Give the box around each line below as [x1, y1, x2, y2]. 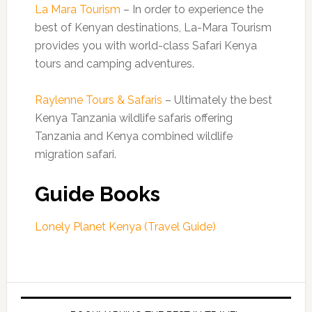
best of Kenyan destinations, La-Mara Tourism [34, 21, 272, 34]
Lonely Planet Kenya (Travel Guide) [34, 220, 216, 233]
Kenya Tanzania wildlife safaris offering [34, 111, 233, 125]
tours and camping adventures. [34, 57, 194, 70]
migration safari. [34, 148, 116, 161]
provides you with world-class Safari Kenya [34, 39, 257, 52]
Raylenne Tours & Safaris [34, 93, 162, 107]
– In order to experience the [120, 3, 263, 16]
